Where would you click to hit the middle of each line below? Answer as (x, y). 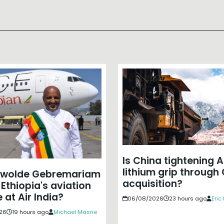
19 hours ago (30, 212)
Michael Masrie (75, 212)
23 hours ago (187, 198)
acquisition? (152, 183)
